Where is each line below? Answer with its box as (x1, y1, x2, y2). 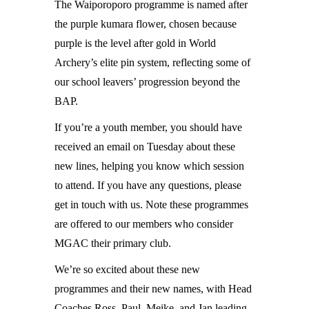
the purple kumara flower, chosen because (54, 18, 237, 30)
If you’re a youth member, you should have (54, 121, 242, 133)
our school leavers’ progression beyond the (54, 76, 240, 88)
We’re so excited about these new (54, 263, 200, 275)
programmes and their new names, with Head (54, 283, 252, 295)
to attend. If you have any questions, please (54, 179, 241, 191)
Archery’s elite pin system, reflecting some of (54, 57, 250, 68)
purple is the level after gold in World (54, 37, 216, 49)
